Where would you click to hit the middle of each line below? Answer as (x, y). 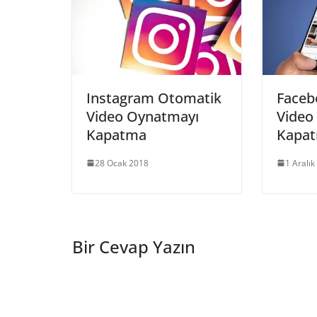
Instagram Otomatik (154, 98)
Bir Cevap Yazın (134, 246)
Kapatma (116, 134)
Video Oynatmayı (143, 116)
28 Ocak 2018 (122, 163)
